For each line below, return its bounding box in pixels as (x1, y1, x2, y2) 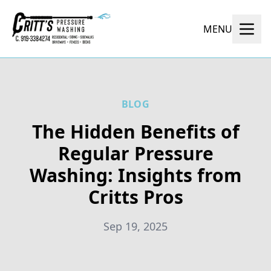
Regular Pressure (57, 141, 214, 166)
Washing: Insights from (30, 163, 241, 188)
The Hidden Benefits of (31, 119, 240, 144)
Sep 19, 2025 (103, 219, 168, 233)
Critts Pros (88, 184, 183, 209)
